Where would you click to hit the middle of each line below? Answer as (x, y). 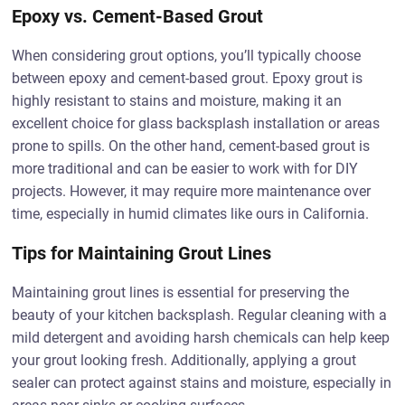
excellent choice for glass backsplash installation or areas (196, 123)
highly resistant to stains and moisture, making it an (177, 101)
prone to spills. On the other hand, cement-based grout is (191, 146)
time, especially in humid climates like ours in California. (191, 214)
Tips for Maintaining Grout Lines (142, 253)
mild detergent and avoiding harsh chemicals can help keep (201, 338)
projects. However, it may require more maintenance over (192, 191)
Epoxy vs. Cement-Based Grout (138, 16)
